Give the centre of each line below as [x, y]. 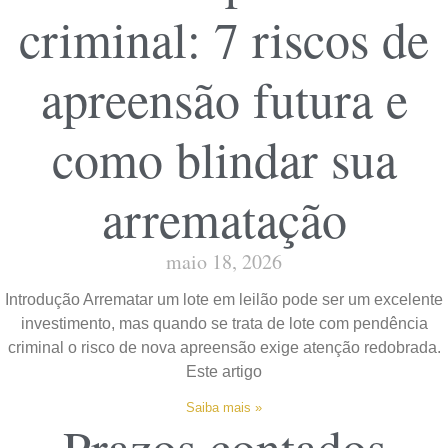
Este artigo [224, 371]
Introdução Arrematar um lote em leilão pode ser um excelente [224, 299]
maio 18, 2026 [224, 261]
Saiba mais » [224, 407]
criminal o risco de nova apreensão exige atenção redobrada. [224, 347]
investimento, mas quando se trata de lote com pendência [224, 323]
